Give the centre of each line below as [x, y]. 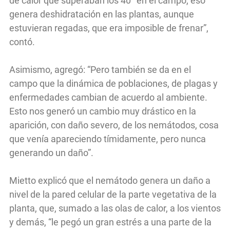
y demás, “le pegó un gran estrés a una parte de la [110, 222]
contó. [22, 42]
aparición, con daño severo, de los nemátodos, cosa [114, 125]
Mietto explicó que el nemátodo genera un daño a [110, 181]
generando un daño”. [51, 153]
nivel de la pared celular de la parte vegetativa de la [113, 195]
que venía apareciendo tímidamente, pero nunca [108, 139]
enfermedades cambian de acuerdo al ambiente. [108, 98]
